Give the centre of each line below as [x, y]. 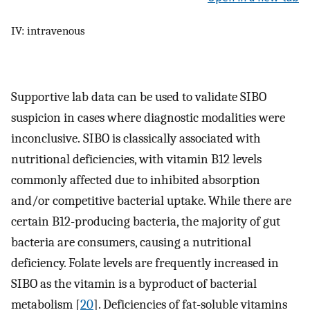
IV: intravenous [48, 30]
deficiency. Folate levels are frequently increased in [145, 263]
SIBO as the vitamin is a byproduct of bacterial [134, 284]
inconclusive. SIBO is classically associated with [136, 139]
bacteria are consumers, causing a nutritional [131, 243]
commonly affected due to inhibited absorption [136, 180]
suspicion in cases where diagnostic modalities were [148, 118]
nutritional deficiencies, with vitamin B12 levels [136, 159]
